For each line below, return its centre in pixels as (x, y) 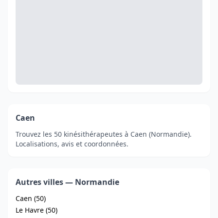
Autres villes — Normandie (67, 182)
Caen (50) (31, 198)
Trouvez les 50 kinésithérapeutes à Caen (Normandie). (104, 134)
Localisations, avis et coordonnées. (72, 144)
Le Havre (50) (36, 210)
